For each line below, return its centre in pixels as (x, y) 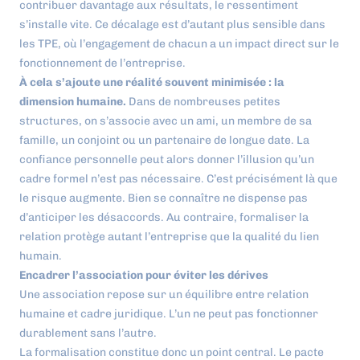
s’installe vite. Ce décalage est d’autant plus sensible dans (172, 24)
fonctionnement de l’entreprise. (102, 63)
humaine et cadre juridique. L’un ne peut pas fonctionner (169, 313)
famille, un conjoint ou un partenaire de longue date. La (164, 140)
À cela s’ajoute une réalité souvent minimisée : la (152, 82)
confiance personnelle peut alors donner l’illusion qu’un (167, 159)
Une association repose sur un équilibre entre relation (164, 294)
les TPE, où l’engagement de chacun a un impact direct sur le (179, 43)
